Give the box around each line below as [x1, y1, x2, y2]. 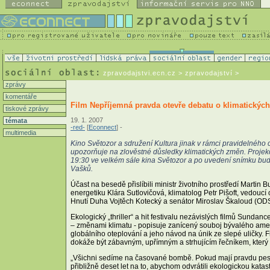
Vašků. [71, 164, 93, 173]
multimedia [4, 129, 36, 136]
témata [4, 117, 27, 124]
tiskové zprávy [4, 105, 49, 112]
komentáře [4, 93, 37, 100]
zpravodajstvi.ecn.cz [103, 69, 176, 77]
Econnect [89, 123, 116, 131]
